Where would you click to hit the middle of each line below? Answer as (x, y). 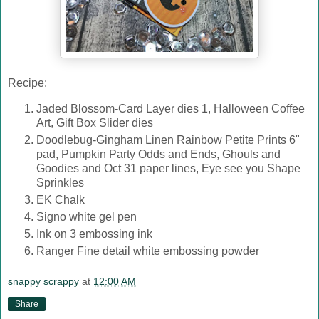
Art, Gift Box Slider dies (95, 123)
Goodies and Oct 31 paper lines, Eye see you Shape (168, 168)
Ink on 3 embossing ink (94, 234)
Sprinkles (60, 183)
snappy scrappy (43, 282)
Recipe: (27, 83)
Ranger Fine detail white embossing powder (148, 251)
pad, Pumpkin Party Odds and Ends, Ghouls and (158, 154)
